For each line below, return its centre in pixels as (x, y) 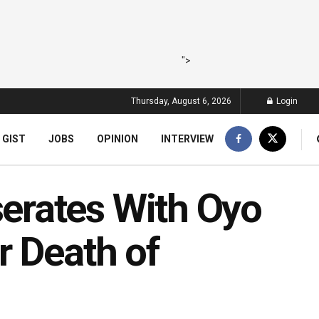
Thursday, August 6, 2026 (181, 101)
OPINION (117, 139)
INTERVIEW (187, 139)
